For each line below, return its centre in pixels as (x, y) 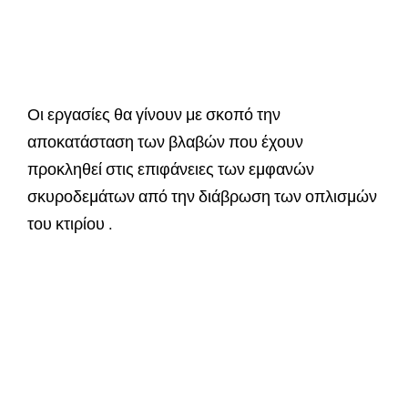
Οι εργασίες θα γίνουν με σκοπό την (154, 115)
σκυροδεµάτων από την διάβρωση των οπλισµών (202, 197)
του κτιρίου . (70, 224)
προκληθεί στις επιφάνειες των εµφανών (171, 169)
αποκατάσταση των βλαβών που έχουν (165, 142)
